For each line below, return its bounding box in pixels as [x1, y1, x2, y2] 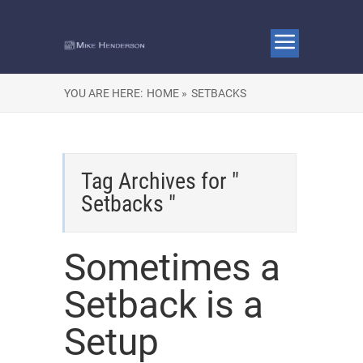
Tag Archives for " [81, 168, 239, 194]
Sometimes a [64, 246, 280, 289]
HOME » [147, 87, 187, 100]
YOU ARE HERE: [64, 87, 143, 100]
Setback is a [64, 283, 263, 327]
